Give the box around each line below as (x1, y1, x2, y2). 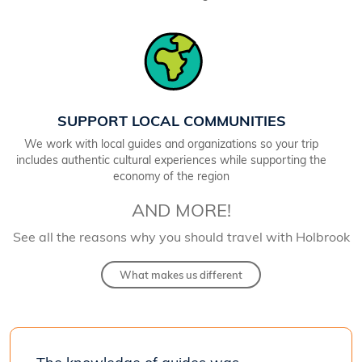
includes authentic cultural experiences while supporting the (16, 154, 326, 167)
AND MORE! (131, 202, 231, 221)
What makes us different (120, 270, 242, 281)
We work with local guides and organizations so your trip (24, 138, 318, 151)
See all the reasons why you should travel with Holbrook (12, 231, 350, 245)
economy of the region (113, 170, 229, 183)
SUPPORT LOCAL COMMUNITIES (57, 114, 286, 130)
